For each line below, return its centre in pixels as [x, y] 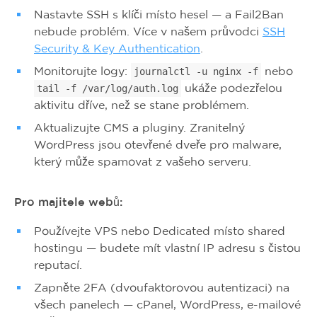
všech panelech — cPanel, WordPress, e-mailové [167, 304]
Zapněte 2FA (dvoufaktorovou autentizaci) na [162, 287]
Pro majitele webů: [68, 202]
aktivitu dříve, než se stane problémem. [142, 105]
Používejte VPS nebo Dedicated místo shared [160, 231]
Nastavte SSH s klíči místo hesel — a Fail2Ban [159, 14]
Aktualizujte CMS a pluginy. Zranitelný [139, 127]
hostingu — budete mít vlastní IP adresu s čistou [167, 248]
